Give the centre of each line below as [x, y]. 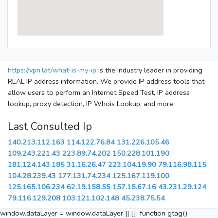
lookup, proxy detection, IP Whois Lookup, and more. [91, 104]
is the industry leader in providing [149, 70]
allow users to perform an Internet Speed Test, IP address [99, 93]
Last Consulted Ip [50, 127]
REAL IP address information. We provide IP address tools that [106, 82]
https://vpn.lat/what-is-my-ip [52, 70]
